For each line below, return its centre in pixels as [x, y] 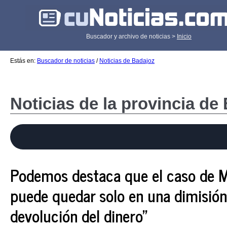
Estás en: [24, 61]
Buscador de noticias [66, 61]
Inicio [184, 36]
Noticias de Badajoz [127, 61]
